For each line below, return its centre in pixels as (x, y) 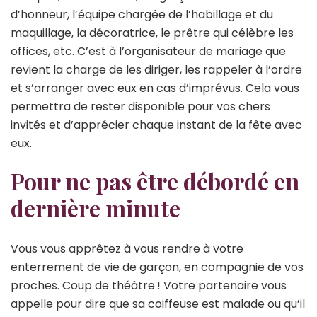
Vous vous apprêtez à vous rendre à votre (127, 249)
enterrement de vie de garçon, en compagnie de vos (157, 267)
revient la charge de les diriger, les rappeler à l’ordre (156, 69)
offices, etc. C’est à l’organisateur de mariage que (148, 51)
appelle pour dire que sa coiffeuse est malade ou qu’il (158, 304)
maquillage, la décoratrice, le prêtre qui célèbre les (152, 33)
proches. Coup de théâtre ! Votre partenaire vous (149, 286)
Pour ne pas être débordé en (155, 180)
